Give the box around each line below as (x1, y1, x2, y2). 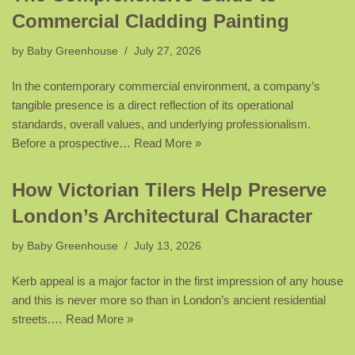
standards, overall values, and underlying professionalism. (12, 117, 311, 132)
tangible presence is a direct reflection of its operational (12, 98, 293, 113)
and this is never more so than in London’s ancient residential (12, 293, 326, 307)
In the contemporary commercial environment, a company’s (12, 79, 320, 94)
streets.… (12, 312, 66, 326)
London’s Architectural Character (12, 205, 312, 227)
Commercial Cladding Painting (12, 10, 289, 32)
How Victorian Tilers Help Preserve (12, 179, 326, 201)
